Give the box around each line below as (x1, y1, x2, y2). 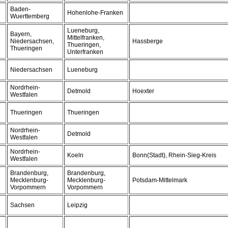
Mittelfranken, (67, 34, 104, 41)
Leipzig (67, 202, 88, 209)
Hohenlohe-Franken (67, 9, 123, 16)
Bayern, (10, 31, 32, 38)
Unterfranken (67, 48, 103, 55)
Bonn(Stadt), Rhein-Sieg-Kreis (132, 152, 216, 159)
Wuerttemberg (10, 13, 49, 20)
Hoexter (132, 88, 154, 95)
